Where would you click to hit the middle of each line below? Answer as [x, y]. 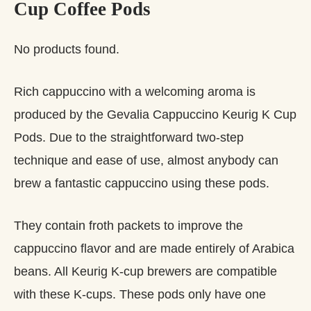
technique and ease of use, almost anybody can [146, 160]
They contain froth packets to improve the [128, 225]
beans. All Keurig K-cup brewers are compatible [145, 271]
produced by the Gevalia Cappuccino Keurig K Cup [155, 114]
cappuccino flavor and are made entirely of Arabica [154, 248]
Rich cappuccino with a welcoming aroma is [135, 91]
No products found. [67, 49]
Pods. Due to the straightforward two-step [129, 137]
